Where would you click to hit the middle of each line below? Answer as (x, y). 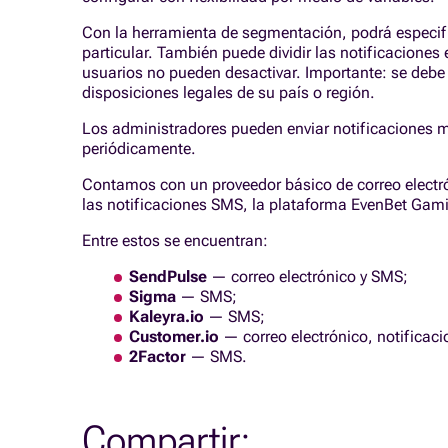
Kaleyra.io (166, 316)
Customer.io (174, 336)
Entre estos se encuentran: (175, 240)
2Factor (157, 356)
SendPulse (168, 276)
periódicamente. (139, 148)
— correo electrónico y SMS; (307, 276)
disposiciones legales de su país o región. (228, 92)
